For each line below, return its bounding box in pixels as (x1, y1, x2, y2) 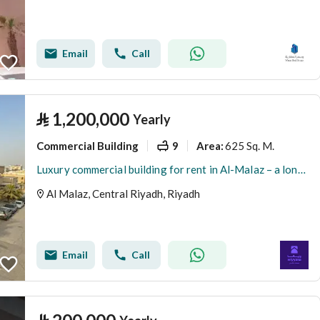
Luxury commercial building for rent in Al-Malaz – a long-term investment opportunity (297, 163, 306, 176)
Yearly (133, 111, 171, 127)
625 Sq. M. (225, 139, 274, 152)
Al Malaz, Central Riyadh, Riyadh (46, 187, 200, 200)
